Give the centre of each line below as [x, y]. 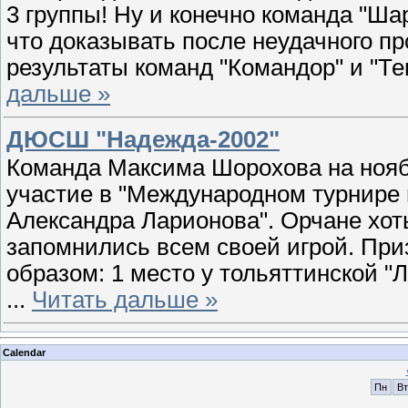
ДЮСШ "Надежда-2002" [143, 139]
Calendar [24, 352]
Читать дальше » [125, 299]
